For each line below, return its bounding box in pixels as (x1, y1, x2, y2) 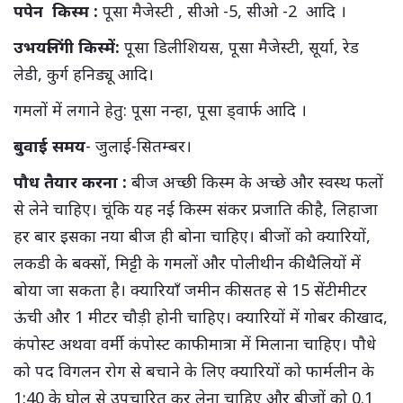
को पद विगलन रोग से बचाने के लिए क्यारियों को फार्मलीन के (13, 359, 374, 381)
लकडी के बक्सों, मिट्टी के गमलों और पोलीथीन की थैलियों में (13, 251, 361, 273)
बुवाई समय (13, 134, 85, 157)
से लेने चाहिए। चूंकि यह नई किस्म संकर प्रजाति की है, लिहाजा (13, 197, 378, 219)
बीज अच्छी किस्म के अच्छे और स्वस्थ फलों (127, 170, 383, 193)
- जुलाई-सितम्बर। (85, 134, 192, 157)
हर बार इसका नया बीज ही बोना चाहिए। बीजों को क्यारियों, (13, 224, 371, 246)
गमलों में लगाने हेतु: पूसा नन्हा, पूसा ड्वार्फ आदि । (13, 98, 307, 121)
